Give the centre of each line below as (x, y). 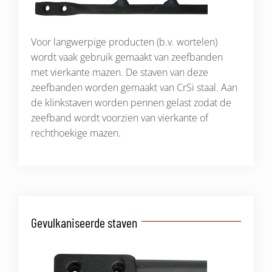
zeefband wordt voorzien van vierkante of (120, 118)
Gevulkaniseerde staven (84, 223)
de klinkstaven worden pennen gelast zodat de (131, 103)
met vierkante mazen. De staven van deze (120, 73)
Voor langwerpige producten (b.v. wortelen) (124, 42)
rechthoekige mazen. (76, 133)
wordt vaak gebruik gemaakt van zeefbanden (127, 57)
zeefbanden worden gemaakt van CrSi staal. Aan (134, 88)
